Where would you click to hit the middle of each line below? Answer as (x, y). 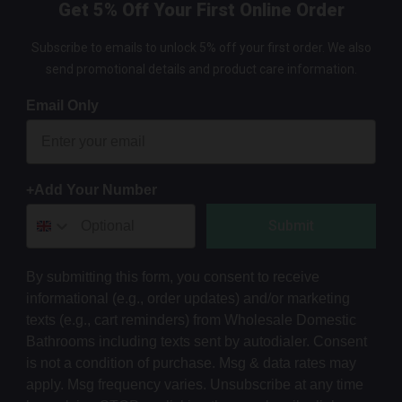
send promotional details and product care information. (201, 69)
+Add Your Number (92, 189)
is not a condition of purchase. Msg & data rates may (192, 363)
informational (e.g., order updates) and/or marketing (188, 298)
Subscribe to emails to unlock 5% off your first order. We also (201, 47)
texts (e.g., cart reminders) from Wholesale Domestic (192, 319)
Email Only (63, 105)
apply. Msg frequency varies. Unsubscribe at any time (195, 384)
